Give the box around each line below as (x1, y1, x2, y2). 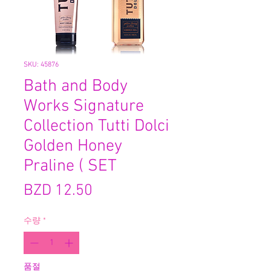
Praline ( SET (24, 155, 117, 177)
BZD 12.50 (24, 181, 93, 200)
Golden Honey (24, 135, 122, 157)
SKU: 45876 (24, 60, 59, 69)
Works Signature (24, 96, 144, 117)
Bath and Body (24, 76, 128, 97)
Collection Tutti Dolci (24, 116, 169, 137)
